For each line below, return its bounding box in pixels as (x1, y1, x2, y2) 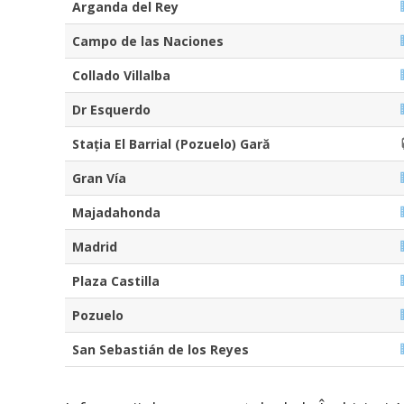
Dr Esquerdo (72, 100, 151, 118)
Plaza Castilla (72, 271, 160, 289)
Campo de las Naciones (72, 32, 224, 50)
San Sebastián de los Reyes (72, 340, 249, 358)
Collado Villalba (72, 66, 170, 84)
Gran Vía (72, 169, 126, 187)
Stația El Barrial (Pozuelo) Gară (72, 134, 270, 152)
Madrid (72, 237, 117, 255)
